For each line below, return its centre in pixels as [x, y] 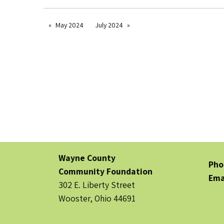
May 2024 [69, 25]
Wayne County [87, 157]
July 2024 [109, 25]
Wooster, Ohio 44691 [97, 198]
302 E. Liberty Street [97, 184]
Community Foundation [105, 171]
